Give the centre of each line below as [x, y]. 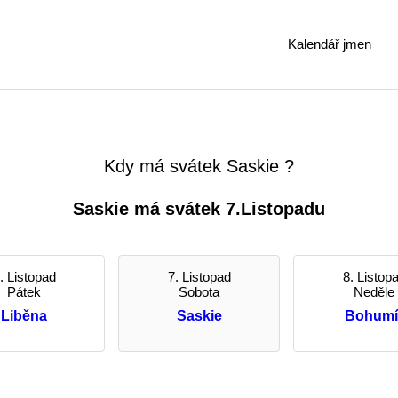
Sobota [199, 292]
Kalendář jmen [330, 44]
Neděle [374, 292]
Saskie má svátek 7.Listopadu [199, 209]
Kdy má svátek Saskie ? [199, 166]
